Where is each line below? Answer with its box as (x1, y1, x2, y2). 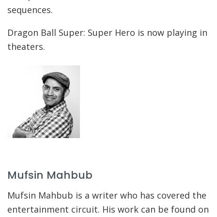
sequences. (7, 3, 55, 15)
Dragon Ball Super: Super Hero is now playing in (7, 26, 207, 38)
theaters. (7, 40, 45, 52)
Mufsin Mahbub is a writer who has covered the (7, 189, 206, 201)
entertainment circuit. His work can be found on (7, 203, 209, 215)
